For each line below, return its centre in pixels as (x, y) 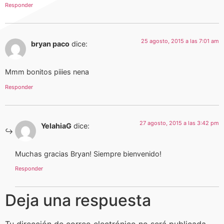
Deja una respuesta (78, 200)
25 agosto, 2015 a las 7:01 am (180, 41)
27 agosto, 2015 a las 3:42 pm (179, 123)
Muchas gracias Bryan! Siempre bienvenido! (88, 154)
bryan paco (50, 43)
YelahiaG (56, 125)
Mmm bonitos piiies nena (47, 72)
